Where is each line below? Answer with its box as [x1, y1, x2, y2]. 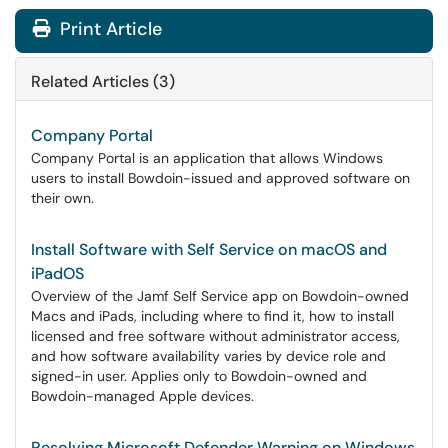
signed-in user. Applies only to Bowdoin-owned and [31, 367, 367, 385]
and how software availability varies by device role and [31, 347, 386, 365]
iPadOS [31, 263, 84, 284]
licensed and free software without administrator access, [31, 327, 400, 345]
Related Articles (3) [31, 71, 175, 92]
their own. [31, 189, 94, 207]
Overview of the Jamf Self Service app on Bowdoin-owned [31, 287, 409, 305]
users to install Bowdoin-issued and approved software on [31, 169, 410, 187]
